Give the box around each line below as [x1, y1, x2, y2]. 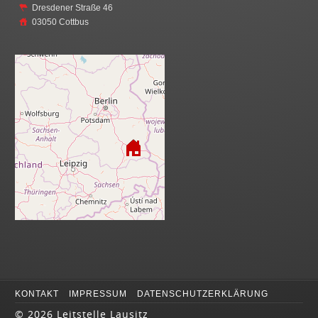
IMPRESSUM [69, 289, 128, 299]
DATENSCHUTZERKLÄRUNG [137, 289, 269, 299]
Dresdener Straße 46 [32, 3, 114, 13]
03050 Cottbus [32, 17, 89, 27]
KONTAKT [15, 289, 60, 299]
